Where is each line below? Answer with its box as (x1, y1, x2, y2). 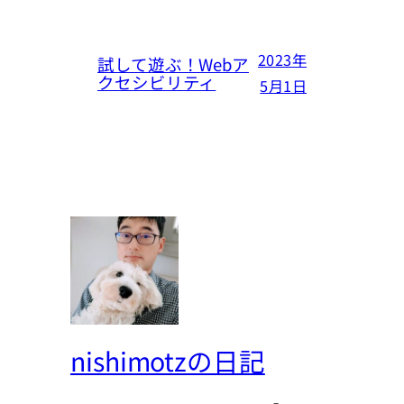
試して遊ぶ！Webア (97, 51, 249, 76)
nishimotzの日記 (70, 342, 265, 380)
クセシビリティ (97, 69, 216, 94)
